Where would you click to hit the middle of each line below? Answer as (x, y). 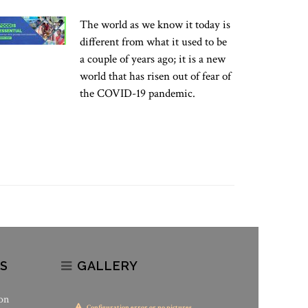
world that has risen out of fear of (155, 76)
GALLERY (107, 266)
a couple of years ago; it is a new (153, 59)
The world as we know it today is (155, 25)
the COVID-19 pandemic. (137, 93)
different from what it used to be (153, 42)
